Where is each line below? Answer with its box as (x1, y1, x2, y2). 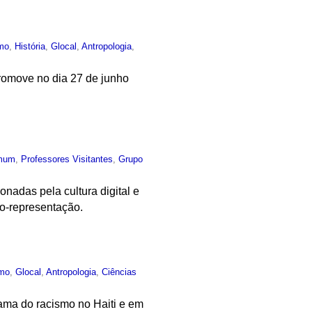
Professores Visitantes (21, 153, 114, 164)
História (15, 41, 46, 52)
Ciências (102, 266, 137, 277)
